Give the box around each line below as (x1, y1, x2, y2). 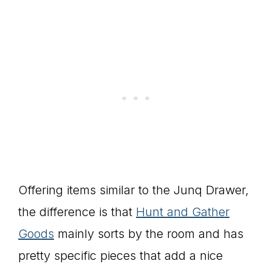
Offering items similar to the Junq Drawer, (18, 183, 249, 198)
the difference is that (18, 205, 136, 220)
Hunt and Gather (136, 205, 229, 220)
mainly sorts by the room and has (54, 226, 243, 242)
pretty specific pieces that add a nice (18, 248, 223, 263)
